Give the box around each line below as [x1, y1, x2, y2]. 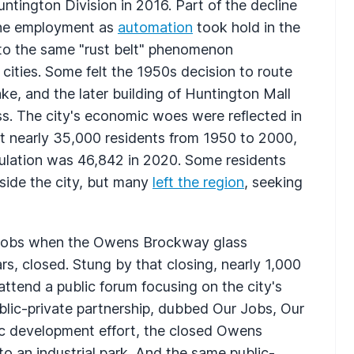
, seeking [244, 173, 303, 190]
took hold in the [193, 18, 300, 36]
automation [118, 18, 193, 36]
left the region [153, 173, 244, 190]
